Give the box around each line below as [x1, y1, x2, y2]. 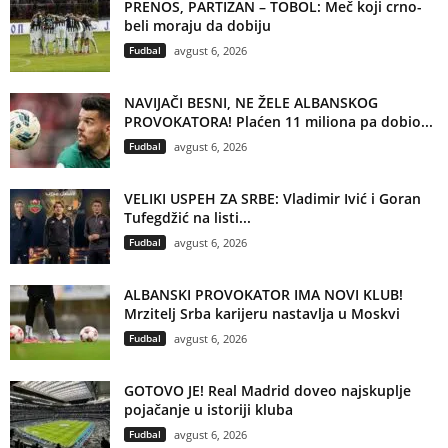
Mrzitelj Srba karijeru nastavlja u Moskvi [124, 304, 400, 324]
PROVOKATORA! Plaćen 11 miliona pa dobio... [124, 112, 433, 132]
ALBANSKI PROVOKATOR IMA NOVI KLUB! [124, 285, 403, 305]
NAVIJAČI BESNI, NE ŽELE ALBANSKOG [124, 93, 378, 113]
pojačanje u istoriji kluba [124, 400, 293, 420]
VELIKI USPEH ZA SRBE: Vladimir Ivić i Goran [124, 189, 421, 209]
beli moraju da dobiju [124, 16, 271, 36]
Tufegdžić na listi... [124, 208, 251, 228]
